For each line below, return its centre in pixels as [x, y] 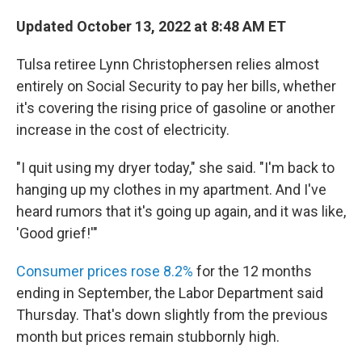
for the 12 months [253, 271]
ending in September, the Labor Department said [170, 293]
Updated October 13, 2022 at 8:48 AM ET [151, 26]
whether [309, 86]
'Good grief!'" [57, 233]
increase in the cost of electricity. [123, 130]
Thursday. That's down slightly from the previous [172, 315]
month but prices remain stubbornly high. [148, 337]
